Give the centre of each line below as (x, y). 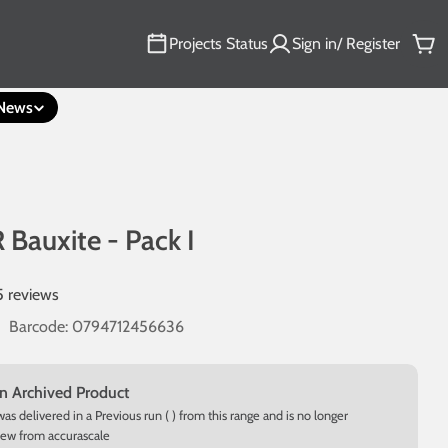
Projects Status (218, 43)
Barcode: (39, 326)
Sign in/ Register (346, 43)
